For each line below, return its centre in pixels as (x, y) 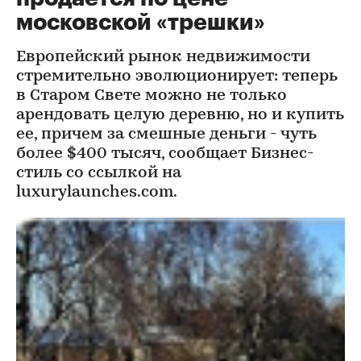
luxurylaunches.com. (97, 193)
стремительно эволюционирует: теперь (177, 77)
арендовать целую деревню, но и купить (180, 115)
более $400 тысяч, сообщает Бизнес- (165, 154)
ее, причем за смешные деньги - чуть (166, 135)
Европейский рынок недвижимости (163, 57)
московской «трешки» (141, 23)
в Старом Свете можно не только (151, 96)
